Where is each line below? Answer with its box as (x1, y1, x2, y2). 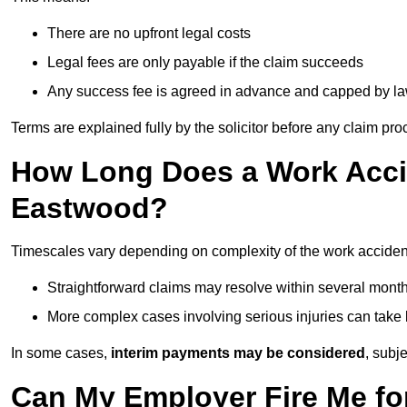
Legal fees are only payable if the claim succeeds (47, 55, 363, 71)
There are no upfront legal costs (47, 25, 251, 42)
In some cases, (11, 345, 111, 362)
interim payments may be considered (111, 345, 365, 362)
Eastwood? (11, 192, 168, 225)
